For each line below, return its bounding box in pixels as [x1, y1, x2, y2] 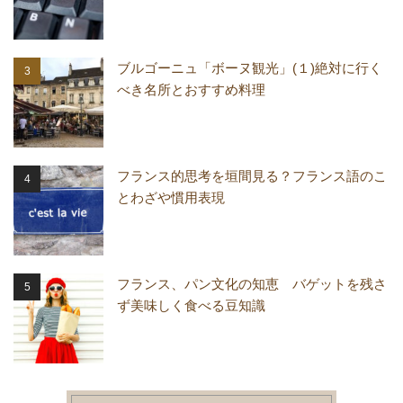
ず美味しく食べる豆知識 [117, 298, 265, 314]
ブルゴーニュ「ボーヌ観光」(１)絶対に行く [117, 60, 382, 76]
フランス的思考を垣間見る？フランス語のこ [117, 168, 387, 184]
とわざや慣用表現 [117, 190, 225, 206]
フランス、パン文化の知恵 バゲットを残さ [117, 276, 387, 292]
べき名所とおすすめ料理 [117, 82, 265, 98]
